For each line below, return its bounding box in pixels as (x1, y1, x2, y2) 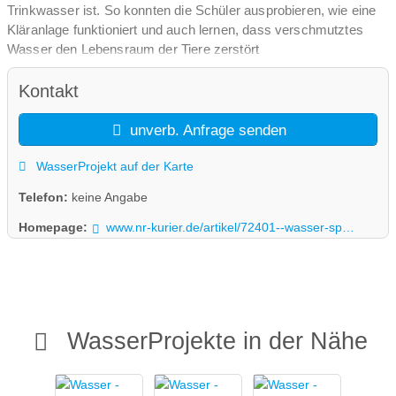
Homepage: (19, 220, 88, 235)
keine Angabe (72, 189, 148, 204)
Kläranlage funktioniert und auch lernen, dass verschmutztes (7, 21, 363, 37)
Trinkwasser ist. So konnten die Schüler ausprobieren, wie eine (7, 2, 377, 18)
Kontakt (19, 81, 79, 102)
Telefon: (19, 189, 72, 204)
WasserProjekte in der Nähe (66, 326, 368, 354)
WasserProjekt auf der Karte (32, 159, 194, 174)
